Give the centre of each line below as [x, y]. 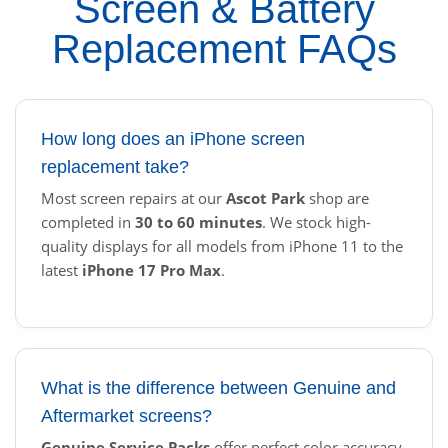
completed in [88, 222]
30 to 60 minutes [198, 222]
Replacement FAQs [224, 49]
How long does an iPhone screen [173, 139]
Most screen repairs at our [133, 198]
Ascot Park [265, 198]
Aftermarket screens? [126, 416]
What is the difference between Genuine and [218, 388]
